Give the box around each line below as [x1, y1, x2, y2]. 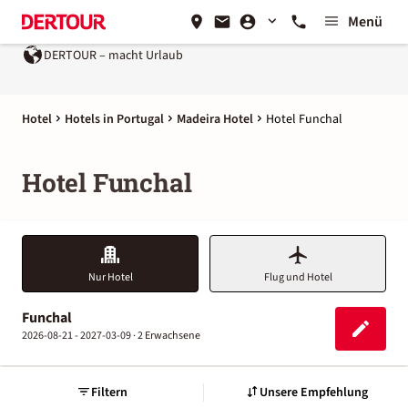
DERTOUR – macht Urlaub [44, 46, 183, 65]
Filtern [90, 382, 127, 402]
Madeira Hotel [177, 110, 253, 128]
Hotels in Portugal [65, 110, 164, 128]
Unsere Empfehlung [259, 382, 368, 402]
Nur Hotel [87, 270, 133, 285]
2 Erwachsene [138, 328, 200, 343]
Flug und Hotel [263, 270, 332, 285]
